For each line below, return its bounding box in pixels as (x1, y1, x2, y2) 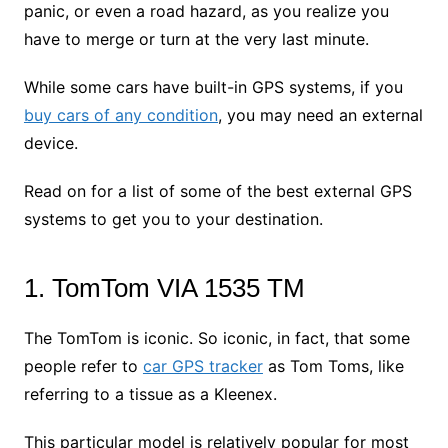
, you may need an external (217, 105, 423, 126)
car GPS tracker (142, 356, 263, 377)
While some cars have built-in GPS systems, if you (23, 77, 403, 98)
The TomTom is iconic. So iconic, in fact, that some (23, 328, 410, 349)
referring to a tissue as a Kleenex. (23, 384, 277, 405)
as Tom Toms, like (262, 356, 404, 377)
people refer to (23, 356, 143, 377)
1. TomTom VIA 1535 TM (23, 273, 305, 304)
